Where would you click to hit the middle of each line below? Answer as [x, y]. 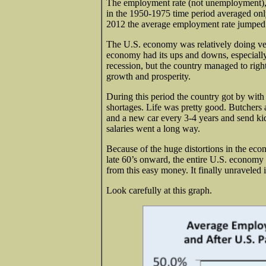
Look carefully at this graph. [159, 190]
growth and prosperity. [148, 76]
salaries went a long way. [153, 128]
